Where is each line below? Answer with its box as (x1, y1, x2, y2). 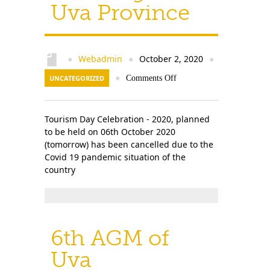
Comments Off (126, 74, 177, 83)
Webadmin (78, 53, 122, 64)
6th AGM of (51, 225, 169, 251)
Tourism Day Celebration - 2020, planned (45, 113, 210, 125)
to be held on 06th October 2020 (45, 126, 175, 137)
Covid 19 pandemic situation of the (45, 151, 186, 163)
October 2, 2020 (137, 53, 206, 64)
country (45, 164, 78, 175)
